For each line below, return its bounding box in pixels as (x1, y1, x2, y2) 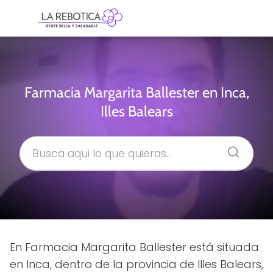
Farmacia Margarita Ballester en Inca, (24, 83, 249, 101)
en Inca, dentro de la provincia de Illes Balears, (10, 257, 263, 272)
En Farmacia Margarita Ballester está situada (10, 239, 259, 255)
